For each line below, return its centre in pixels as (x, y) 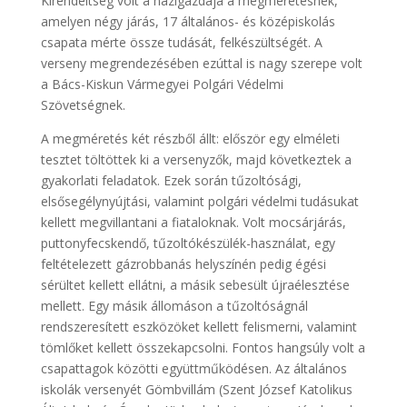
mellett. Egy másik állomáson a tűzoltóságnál (174, 305)
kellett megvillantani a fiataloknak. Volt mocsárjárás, (193, 222)
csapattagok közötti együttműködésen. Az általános (194, 368)
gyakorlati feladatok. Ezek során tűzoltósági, (171, 180)
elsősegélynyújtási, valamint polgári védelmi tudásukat (199, 201)
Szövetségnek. (83, 104)
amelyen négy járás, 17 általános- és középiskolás (188, 21)
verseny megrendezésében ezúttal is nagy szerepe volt (201, 63)
